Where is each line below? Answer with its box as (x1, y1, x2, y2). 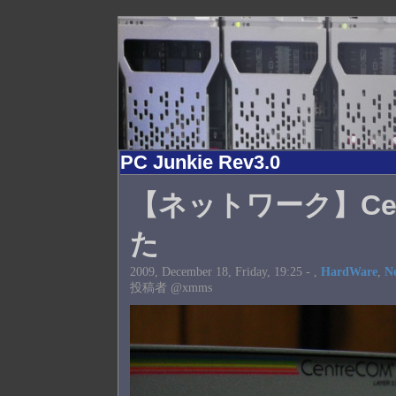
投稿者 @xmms (130, 280, 213, 294)
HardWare (321, 264, 378, 278)
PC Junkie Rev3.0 (120, 151, 281, 173)
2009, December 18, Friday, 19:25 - (130, 264, 315, 278)
